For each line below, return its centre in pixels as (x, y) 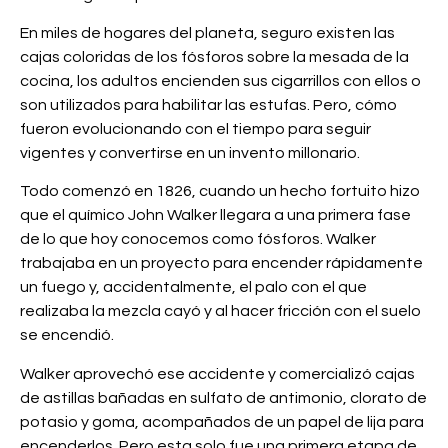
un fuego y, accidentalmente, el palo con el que (193, 287)
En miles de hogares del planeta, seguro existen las (207, 33)
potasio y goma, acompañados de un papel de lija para (222, 421)
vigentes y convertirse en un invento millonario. (190, 153)
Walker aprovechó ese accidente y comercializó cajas (217, 373)
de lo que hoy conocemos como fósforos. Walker (198, 239)
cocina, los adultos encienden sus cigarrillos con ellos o (220, 81)
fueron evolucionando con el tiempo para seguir (195, 129)
